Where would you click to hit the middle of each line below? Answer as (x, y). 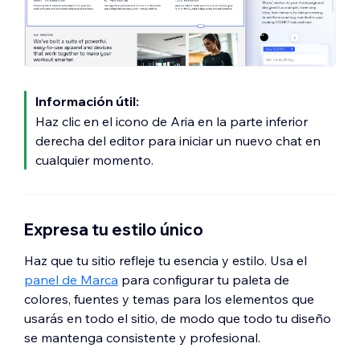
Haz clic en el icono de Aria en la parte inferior (172, 122)
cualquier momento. (94, 160)
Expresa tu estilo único (114, 230)
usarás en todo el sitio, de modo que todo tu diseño (178, 319)
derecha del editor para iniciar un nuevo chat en (178, 141)
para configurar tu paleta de (204, 280)
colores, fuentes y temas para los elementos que (169, 299)
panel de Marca (71, 280)
